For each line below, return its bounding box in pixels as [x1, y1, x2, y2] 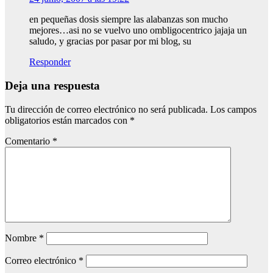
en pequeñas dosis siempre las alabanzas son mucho [29, 14, 228, 25]
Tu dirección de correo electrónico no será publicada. [5, 104, 208, 115]
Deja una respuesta [5, 79, 100, 92]
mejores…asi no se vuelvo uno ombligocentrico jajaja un [29, 25, 247, 36]
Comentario [5, 135, 52, 146]
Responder [29, 57, 71, 68]
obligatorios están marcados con [5, 115, 130, 126]
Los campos [210, 104, 257, 115]
